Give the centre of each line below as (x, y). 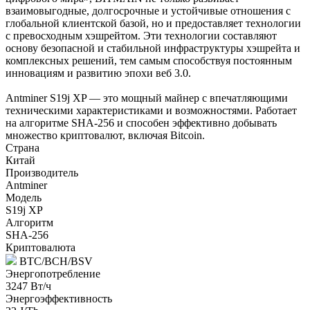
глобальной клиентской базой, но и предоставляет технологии (153, 23)
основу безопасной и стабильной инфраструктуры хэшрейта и (153, 48)
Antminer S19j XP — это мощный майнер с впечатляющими (147, 98)
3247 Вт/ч (28, 286)
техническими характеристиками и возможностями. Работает (151, 110)
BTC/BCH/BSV (55, 261)
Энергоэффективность (59, 298)
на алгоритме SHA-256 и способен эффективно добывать (141, 122)
